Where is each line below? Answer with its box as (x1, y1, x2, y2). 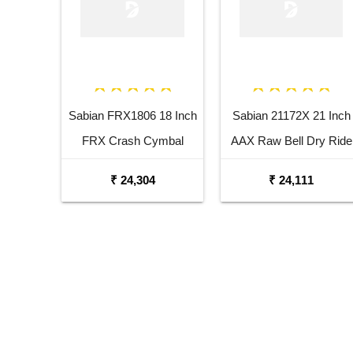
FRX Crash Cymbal (81, 134, 184, 148)
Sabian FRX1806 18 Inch (68, 109, 197, 123)
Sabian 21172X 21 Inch (232, 109, 351, 123)
